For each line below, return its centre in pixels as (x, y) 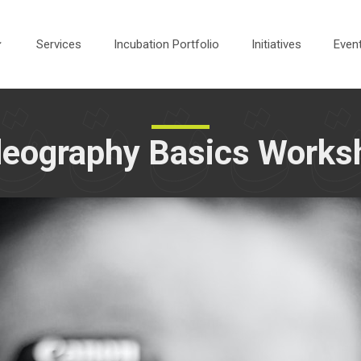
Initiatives (276, 44)
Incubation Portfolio (166, 44)
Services (59, 44)
